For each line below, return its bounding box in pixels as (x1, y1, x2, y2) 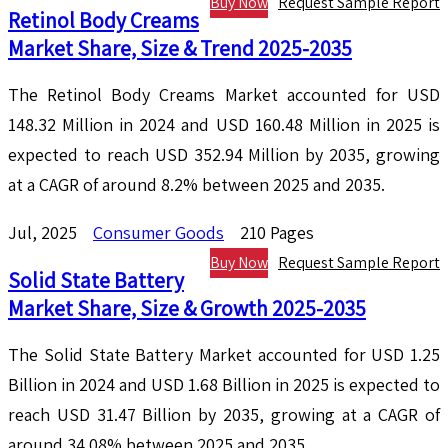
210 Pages (240, 221, 314, 245)
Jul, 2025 (8, 221, 89, 245)
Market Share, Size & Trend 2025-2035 (8, 34, 352, 63)
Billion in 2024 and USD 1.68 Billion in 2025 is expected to (8, 373, 440, 397)
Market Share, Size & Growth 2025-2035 (8, 294, 366, 323)
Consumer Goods (93, 221, 224, 245)
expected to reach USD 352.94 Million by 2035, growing (8, 143, 440, 167)
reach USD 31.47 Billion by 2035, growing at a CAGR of (8, 403, 440, 427)
